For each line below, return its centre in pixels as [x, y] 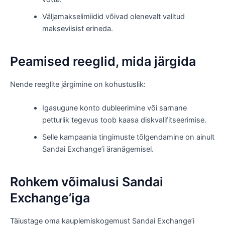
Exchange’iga [50, 198]
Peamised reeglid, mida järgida [103, 62]
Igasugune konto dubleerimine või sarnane [114, 108]
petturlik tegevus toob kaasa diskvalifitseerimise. [124, 120]
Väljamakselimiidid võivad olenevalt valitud [113, 16]
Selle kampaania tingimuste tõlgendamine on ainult [128, 137]
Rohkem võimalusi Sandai [87, 182]
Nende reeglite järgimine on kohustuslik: [78, 84]
